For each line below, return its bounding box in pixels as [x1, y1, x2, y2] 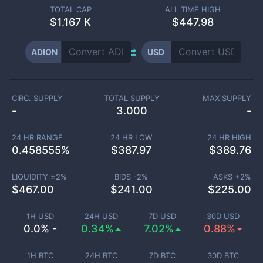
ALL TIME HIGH [164, 5, 221, 14]
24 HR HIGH [207, 133, 251, 142]
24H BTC [85, 251, 117, 260]
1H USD [26, 211, 54, 221]
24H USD [84, 211, 118, 221]
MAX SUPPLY [203, 93, 252, 103]
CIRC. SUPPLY [12, 93, 63, 103]
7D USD [148, 211, 176, 221]
